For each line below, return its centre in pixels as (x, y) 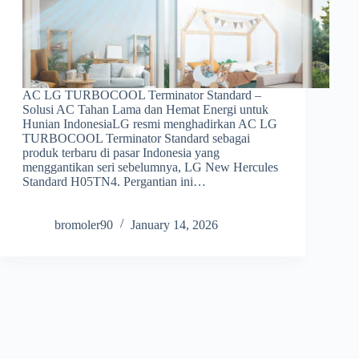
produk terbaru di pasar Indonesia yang (121, 152)
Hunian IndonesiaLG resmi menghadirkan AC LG (149, 123)
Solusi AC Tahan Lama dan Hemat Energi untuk (145, 109)
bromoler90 (83, 224)
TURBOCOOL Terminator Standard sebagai (136, 138)
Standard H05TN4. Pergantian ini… (114, 181)
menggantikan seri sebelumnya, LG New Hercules (150, 167)
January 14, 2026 (174, 224)
